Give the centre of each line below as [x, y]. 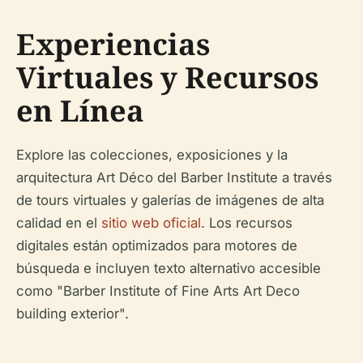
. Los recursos [247, 222]
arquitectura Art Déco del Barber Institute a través [174, 177]
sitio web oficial [151, 222]
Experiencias [113, 44]
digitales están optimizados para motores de [157, 245]
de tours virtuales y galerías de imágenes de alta [170, 200]
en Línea [80, 110]
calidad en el [59, 222]
